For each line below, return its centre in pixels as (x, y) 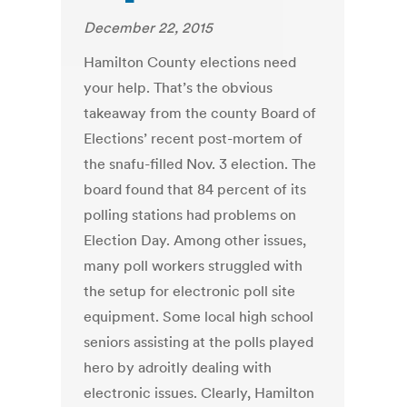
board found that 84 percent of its (195, 189)
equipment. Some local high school (199, 317)
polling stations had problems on (190, 215)
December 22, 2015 (149, 28)
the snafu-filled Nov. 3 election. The (200, 164)
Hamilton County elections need (190, 62)
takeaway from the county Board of (200, 113)
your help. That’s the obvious (179, 88)
